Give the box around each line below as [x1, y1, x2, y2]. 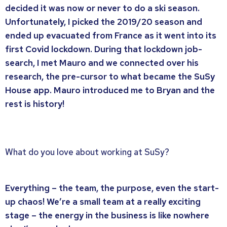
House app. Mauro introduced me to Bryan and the [5, 84, 215, 96]
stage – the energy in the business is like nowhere [5, 210, 209, 221]
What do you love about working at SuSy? [5, 146, 169, 158]
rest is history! [5, 98, 64, 109]
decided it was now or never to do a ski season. [5, 2, 200, 14]
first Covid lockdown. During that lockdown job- [5, 43, 202, 55]
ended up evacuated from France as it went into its [5, 29, 216, 41]
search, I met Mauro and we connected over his [5, 57, 199, 68]
